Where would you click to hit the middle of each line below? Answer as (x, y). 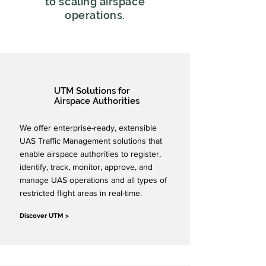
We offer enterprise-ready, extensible (88, 128)
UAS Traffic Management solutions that (91, 141)
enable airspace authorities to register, (90, 154)
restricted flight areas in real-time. (81, 193)
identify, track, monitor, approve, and (86, 167)
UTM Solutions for (92, 91)
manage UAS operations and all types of (93, 180)
